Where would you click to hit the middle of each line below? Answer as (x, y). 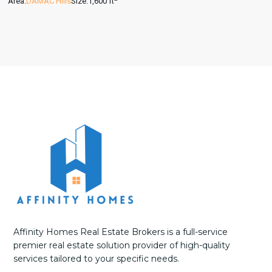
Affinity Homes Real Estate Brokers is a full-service (121, 232)
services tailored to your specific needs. (97, 258)
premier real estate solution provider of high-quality (122, 245)
